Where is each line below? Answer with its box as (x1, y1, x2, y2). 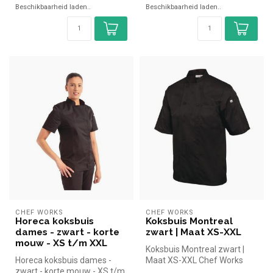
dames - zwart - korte (15, 226, 119, 238)
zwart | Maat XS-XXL (146, 226, 241, 238)
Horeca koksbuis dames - (15, 255, 112, 265)
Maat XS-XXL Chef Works (146, 255, 243, 265)
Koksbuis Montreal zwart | (146, 244, 244, 254)
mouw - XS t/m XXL (15, 237, 107, 249)
